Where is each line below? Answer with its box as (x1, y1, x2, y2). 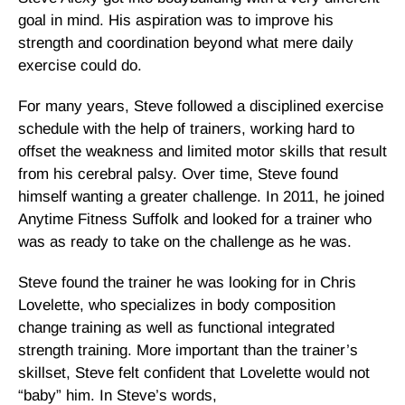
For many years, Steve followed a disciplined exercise (18, 97, 383, 115)
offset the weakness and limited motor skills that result (18, 142, 387, 160)
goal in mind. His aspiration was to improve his (18, 11, 334, 29)
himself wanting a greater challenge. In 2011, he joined (18, 187, 384, 205)
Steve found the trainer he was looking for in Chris (18, 273, 356, 291)
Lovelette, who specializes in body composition (18, 296, 335, 314)
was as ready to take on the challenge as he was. (18, 232, 352, 250)
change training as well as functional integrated (18, 318, 334, 336)
